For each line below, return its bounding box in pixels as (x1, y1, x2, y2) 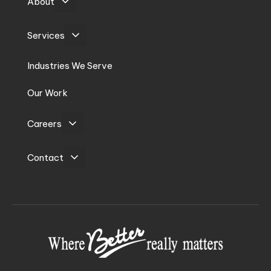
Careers (27, 117, 62, 129)
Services (27, 29, 65, 41)
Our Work (27, 87, 68, 99)
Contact (27, 151, 64, 163)
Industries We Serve (27, 60, 113, 72)
